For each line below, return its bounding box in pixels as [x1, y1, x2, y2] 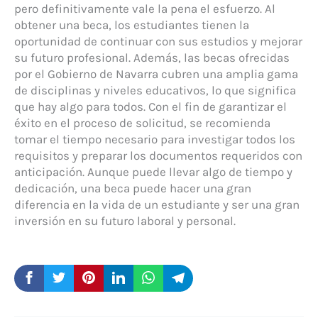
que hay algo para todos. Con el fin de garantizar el [14, 99, 287, 114]
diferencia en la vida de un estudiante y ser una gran [14, 197, 300, 212]
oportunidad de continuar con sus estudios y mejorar [14, 33, 302, 48]
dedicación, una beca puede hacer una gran [14, 180, 251, 195]
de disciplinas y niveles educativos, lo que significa [14, 82, 296, 97]
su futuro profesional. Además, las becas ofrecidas [14, 50, 290, 65]
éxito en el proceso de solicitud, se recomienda [14, 115, 270, 130]
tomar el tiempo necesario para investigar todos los [14, 131, 295, 146]
